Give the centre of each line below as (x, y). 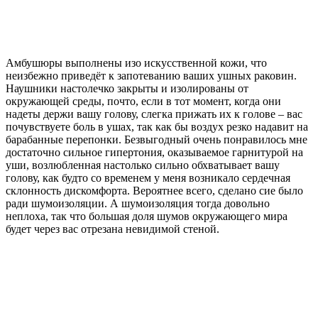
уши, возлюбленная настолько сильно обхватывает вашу (143, 165)
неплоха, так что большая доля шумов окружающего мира (147, 216)
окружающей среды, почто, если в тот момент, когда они (143, 101)
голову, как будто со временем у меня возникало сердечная (148, 177)
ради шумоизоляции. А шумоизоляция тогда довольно (138, 203)
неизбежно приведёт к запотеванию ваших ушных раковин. (151, 75)
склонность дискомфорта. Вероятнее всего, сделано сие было (154, 190)
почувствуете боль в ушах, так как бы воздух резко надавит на (157, 126)
